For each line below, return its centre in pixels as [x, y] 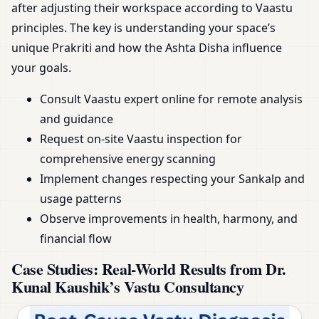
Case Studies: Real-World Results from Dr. [149, 269]
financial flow [76, 239]
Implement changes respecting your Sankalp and [172, 179]
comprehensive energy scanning [128, 159]
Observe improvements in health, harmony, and [169, 219]
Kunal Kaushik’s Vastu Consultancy [128, 287]
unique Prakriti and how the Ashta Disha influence [147, 48]
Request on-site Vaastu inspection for [141, 139]
